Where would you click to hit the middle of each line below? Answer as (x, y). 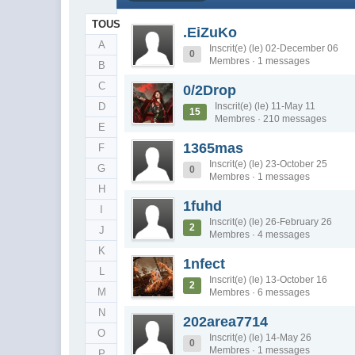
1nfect (204, 264)
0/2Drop (210, 90)
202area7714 (226, 322)
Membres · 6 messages (260, 292)
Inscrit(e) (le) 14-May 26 (261, 338)
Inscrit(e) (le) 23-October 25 (269, 164)
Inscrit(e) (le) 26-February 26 (271, 222)
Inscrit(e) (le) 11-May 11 (265, 106)
